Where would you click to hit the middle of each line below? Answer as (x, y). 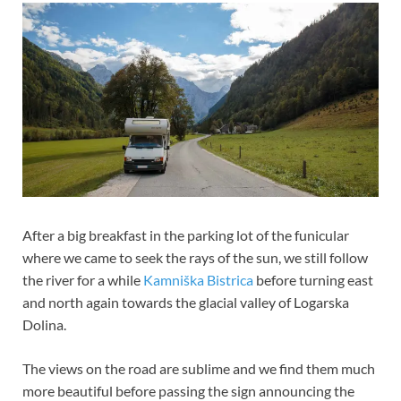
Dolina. (44, 324)
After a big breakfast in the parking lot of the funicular (186, 235)
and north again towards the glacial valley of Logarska (186, 302)
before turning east (313, 279)
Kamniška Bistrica (198, 279)
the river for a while (83, 279)
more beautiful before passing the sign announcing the (188, 390)
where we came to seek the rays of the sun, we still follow (195, 257)
